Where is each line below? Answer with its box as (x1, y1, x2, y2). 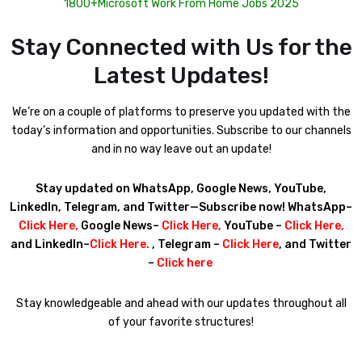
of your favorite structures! (108, 314, 254, 329)
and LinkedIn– (11, 238, 90, 252)
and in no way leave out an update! (90, 141, 271, 156)
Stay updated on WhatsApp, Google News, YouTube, (36, 182, 326, 196)
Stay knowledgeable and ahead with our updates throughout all (15, 296, 347, 310)
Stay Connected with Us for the (10, 33, 352, 61)
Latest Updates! (93, 61, 269, 89)
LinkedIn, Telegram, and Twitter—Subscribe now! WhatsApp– (10, 200, 352, 215)
